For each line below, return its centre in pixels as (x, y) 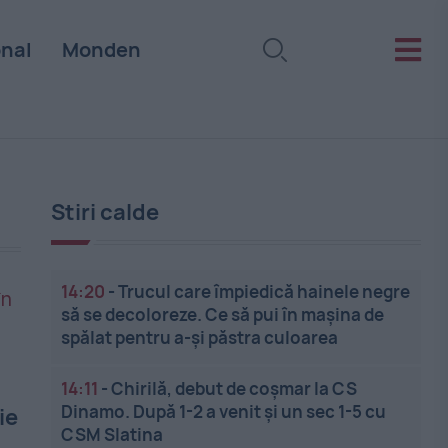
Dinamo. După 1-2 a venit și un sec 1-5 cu (224, 411)
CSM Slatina (112, 434)
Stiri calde (105, 212)
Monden (101, 49)
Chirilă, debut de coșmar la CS (234, 388)
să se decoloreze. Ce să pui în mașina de (223, 314)
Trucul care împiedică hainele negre (264, 291)
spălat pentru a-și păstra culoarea (200, 337)
